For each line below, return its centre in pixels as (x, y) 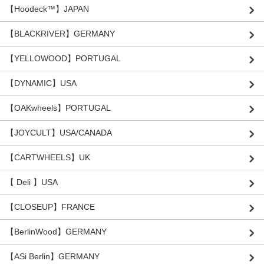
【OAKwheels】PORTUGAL (58, 108)
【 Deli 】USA (32, 182)
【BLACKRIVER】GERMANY (60, 34)
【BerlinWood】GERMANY (56, 232)
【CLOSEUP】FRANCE (50, 207)
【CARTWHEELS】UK (48, 158)
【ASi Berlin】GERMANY (53, 257)
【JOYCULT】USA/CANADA (59, 133)
